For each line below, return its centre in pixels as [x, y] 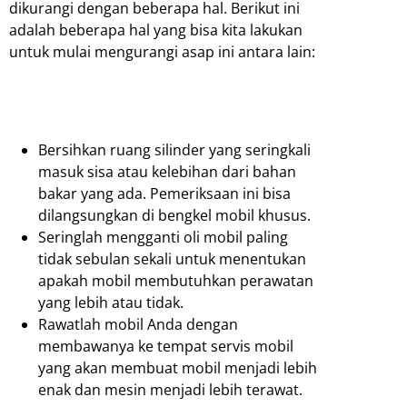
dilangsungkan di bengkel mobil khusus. [174, 216]
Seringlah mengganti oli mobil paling [163, 238]
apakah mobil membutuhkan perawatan [176, 281]
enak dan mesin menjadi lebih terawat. [170, 390]
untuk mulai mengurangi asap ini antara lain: [162, 52]
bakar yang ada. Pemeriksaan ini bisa [164, 194]
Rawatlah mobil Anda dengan [138, 325]
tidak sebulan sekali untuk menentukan [172, 259]
